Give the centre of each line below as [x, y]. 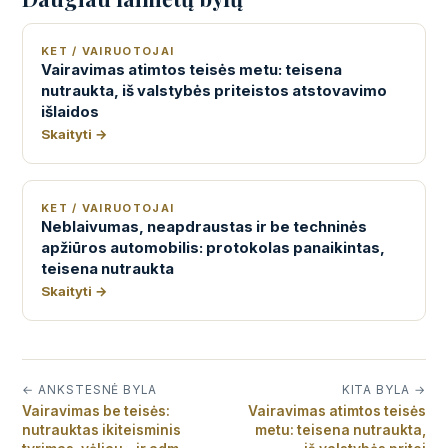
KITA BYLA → [383, 390]
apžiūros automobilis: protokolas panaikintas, [213, 248]
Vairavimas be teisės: [96, 411]
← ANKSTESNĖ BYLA [90, 390]
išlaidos [70, 112]
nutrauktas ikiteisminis [101, 430]
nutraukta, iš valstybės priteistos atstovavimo [214, 91]
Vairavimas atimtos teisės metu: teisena [191, 70]
